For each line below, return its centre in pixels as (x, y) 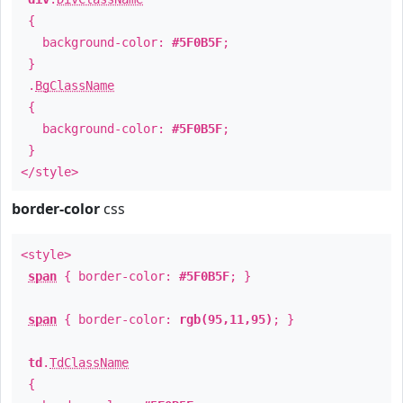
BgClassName (75, 85)
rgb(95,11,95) (226, 319)
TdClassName (89, 363)
